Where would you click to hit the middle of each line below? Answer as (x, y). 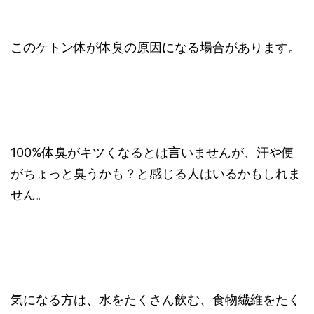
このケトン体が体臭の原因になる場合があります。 (156, 48)
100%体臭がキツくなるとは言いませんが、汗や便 (152, 153)
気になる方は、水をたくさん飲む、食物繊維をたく (156, 300)
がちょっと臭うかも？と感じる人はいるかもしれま (156, 174)
